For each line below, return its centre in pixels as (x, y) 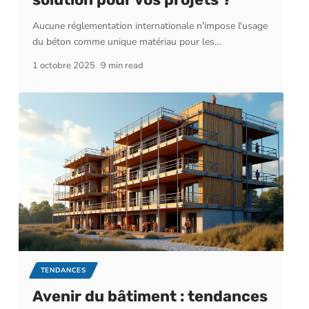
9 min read (122, 66)
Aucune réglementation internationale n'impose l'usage (150, 26)
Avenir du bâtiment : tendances (150, 296)
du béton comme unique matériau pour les (123, 42)
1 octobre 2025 (63, 66)
